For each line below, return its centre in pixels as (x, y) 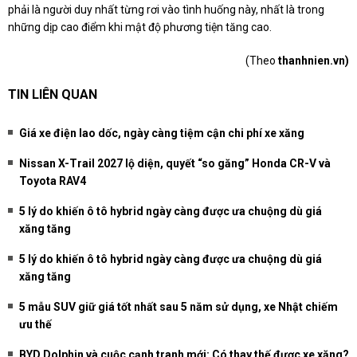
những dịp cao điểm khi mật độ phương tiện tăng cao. (140, 27)
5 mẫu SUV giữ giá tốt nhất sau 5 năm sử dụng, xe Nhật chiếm (178, 307)
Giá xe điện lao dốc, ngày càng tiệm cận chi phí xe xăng (162, 133)
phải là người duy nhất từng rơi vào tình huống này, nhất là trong (166, 10)
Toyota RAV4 (53, 181)
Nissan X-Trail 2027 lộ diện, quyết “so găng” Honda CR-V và (175, 164)
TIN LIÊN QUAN (53, 95)
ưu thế (35, 325)
